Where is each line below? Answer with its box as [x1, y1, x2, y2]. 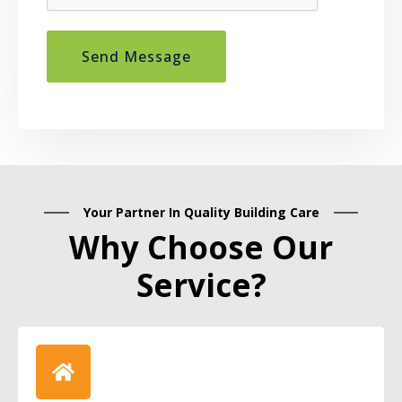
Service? [135, 264, 267, 306]
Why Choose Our [69, 226, 333, 268]
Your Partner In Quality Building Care [83, 204, 319, 221]
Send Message [82, 47, 191, 66]
